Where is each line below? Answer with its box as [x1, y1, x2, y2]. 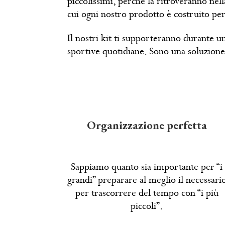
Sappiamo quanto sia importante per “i [71, 160, 223, 174]
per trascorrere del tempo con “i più [75, 186, 218, 200]
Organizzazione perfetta [86, 118, 207, 133]
